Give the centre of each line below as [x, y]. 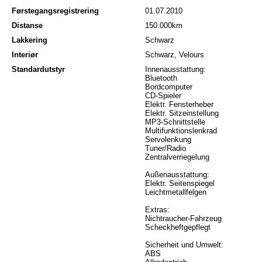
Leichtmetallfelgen [176, 192]
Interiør [25, 55]
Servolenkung [168, 140]
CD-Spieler [163, 96]
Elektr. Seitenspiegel [180, 184]
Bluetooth [161, 78]
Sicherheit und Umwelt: [184, 245]
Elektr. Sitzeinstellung [182, 113]
